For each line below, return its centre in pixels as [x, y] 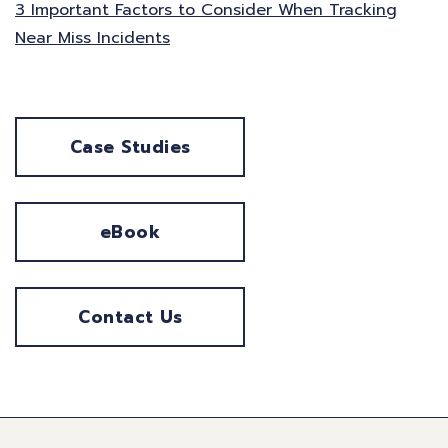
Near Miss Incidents [92, 38]
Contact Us [130, 317]
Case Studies [130, 147]
